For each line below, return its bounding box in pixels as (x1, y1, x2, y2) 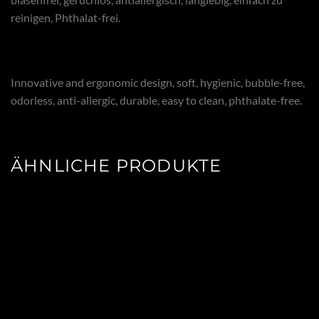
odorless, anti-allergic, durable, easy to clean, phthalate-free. (11, 93, 302, 108)
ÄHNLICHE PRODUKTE (11, 155, 222, 176)
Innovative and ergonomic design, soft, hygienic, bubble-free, (11, 75, 305, 90)
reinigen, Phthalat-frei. (11, 10, 120, 24)
